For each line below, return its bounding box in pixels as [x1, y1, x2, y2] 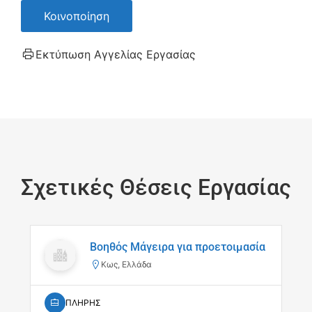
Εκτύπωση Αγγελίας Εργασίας [36, 47, 196, 62]
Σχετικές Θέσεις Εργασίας [21, 174, 291, 201]
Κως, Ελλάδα [101, 258, 152, 270]
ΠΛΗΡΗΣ [65, 297, 101, 309]
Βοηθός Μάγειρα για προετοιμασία [90, 240, 265, 253]
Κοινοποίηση [44, 9, 109, 24]
